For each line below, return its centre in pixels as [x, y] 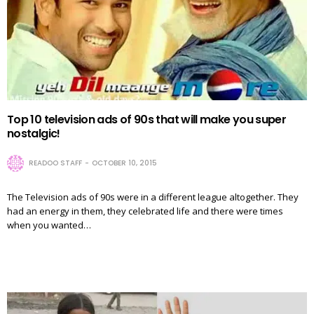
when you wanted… [49, 225]
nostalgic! [34, 133]
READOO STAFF [55, 163]
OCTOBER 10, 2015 [124, 163]
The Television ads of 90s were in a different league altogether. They [153, 197]
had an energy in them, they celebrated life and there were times [145, 211]
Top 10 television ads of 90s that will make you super [147, 119]
